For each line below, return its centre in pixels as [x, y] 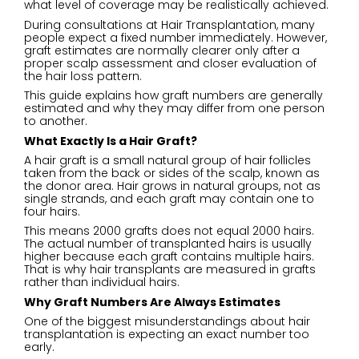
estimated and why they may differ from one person [174, 109]
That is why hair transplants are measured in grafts [170, 270]
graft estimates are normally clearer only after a [162, 50]
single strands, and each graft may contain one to [169, 199]
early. [39, 347]
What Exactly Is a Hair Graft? [111, 141]
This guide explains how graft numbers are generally [173, 96]
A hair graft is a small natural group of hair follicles [167, 161]
